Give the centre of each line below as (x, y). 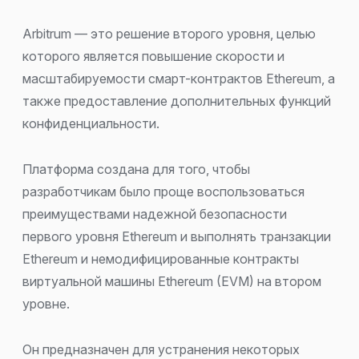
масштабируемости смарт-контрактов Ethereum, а (179, 78)
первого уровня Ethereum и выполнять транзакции (177, 236)
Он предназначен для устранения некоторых (161, 349)
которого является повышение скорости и (153, 56)
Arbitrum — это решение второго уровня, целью (169, 33)
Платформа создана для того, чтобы (136, 169)
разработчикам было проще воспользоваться (163, 191)
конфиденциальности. (91, 123)
